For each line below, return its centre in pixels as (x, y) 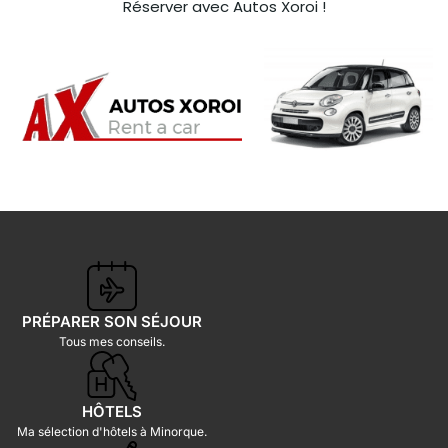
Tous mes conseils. (112, 341)
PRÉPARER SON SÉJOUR (112, 321)
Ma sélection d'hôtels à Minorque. (112, 431)
